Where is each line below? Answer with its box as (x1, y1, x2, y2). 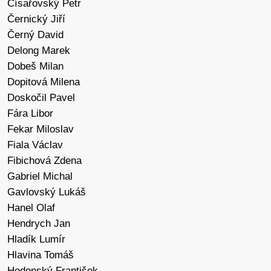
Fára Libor (7, 108, 53, 120)
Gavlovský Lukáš (7, 186, 86, 198)
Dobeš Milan (7, 60, 64, 73)
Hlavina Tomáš (7, 249, 74, 261)
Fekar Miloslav (7, 123, 74, 135)
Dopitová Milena (7, 76, 80, 88)
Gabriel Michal (7, 171, 73, 183)
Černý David (7, 29, 64, 41)
